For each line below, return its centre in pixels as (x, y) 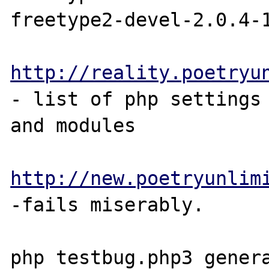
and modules (73, 125)
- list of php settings (136, 99)
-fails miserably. (107, 204)
